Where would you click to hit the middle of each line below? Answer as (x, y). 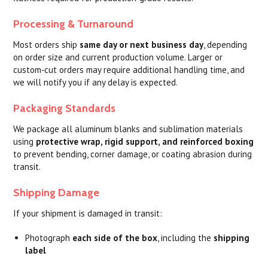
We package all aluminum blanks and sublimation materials (128, 129)
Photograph (49, 238)
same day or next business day (142, 45)
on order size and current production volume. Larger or (118, 57)
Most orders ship (47, 45)
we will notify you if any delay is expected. (96, 82)
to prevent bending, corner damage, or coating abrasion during (133, 154)
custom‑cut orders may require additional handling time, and (129, 70)
